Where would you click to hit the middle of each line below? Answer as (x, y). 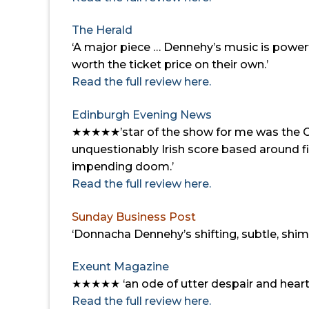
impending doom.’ (123, 167)
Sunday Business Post (134, 217)
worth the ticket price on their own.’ (170, 65)
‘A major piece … (118, 48)
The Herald (102, 30)
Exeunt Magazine (120, 267)
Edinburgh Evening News (143, 115)
